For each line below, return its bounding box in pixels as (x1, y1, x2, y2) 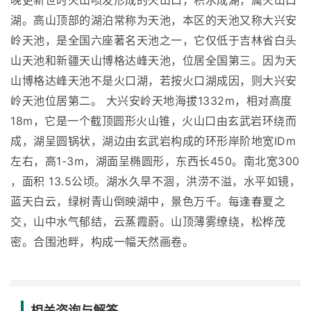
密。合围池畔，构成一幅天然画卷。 (10, 235, 194, 249)
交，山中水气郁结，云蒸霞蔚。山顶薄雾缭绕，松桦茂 (10, 215, 285, 229)
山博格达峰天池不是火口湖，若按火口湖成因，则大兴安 (10, 74, 297, 88)
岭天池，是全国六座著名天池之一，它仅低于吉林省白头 (10, 33, 297, 48)
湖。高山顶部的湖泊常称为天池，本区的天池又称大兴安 (10, 13, 297, 28)
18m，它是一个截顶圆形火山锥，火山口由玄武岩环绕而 (10, 114, 296, 128)
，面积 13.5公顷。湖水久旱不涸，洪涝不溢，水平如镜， (10, 174, 301, 189)
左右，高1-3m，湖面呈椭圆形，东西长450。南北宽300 (10, 154, 300, 169)
